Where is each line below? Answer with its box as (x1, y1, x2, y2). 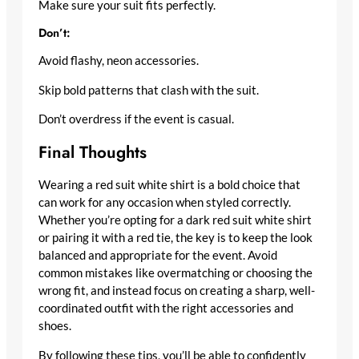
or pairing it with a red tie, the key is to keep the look (38, 231, 313, 245)
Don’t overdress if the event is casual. (38, 112, 234, 127)
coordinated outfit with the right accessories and (38, 301, 293, 316)
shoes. (38, 319, 71, 333)
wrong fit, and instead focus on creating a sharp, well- (38, 284, 315, 298)
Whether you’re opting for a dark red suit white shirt (38, 213, 312, 228)
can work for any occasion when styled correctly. (38, 196, 291, 210)
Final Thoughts (38, 140, 147, 165)
